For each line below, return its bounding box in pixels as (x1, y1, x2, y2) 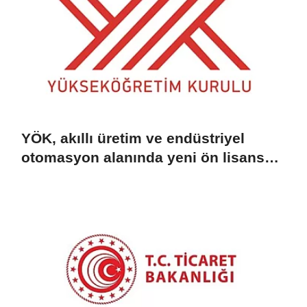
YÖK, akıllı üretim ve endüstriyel (21, 130, 245, 147)
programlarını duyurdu (21, 169, 177, 185)
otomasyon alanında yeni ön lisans (21, 149, 265, 166)
